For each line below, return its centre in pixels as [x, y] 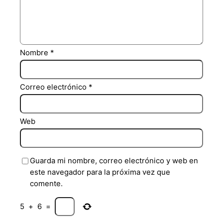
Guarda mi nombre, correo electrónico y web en [114, 161]
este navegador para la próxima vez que [100, 172]
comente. [47, 184]
